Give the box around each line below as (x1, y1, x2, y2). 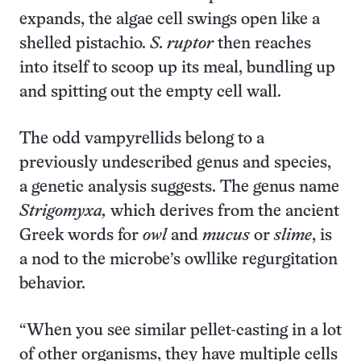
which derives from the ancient (110, 204, 339, 219)
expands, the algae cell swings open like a (19, 12, 320, 27)
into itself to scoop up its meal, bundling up (19, 60, 335, 76)
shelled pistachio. (19, 36, 150, 52)
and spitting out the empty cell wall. (19, 85, 285, 100)
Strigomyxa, (19, 204, 110, 219)
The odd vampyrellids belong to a (19, 131, 264, 147)
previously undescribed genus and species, (19, 156, 331, 171)
